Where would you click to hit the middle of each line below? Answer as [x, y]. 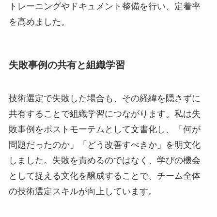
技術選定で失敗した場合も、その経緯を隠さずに [104, 98]
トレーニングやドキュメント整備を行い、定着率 [104, 7]
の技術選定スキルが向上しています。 [83, 191]
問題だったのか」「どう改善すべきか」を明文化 [104, 145]
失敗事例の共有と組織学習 [67, 65]
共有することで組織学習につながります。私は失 [104, 114]
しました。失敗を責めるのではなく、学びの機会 [104, 160]
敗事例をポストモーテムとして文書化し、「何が [104, 129]
